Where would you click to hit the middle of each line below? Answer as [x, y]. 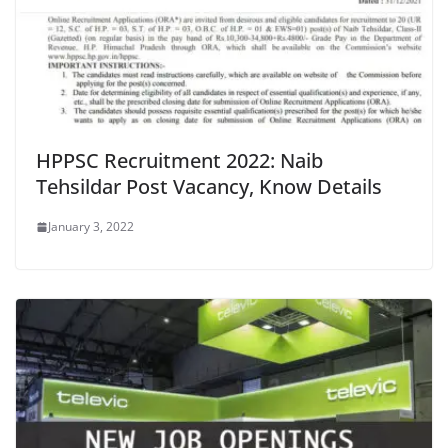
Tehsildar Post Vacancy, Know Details [209, 187]
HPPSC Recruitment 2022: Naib [179, 161]
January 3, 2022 [91, 227]
